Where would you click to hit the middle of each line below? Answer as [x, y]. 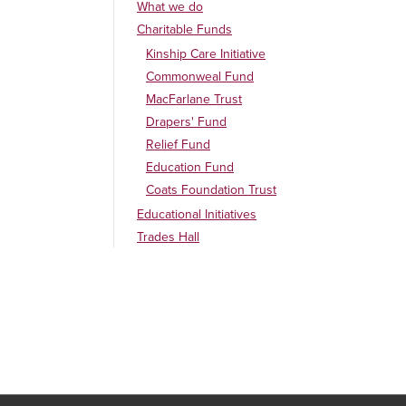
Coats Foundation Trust [211, 190]
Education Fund [190, 167]
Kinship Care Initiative [206, 54]
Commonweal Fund [200, 77]
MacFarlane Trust [194, 99]
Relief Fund [178, 145]
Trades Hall [168, 237]
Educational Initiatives [197, 214]
